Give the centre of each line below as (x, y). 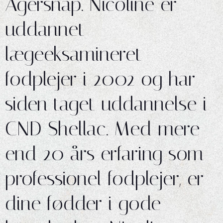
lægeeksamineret (73, 54)
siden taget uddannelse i (106, 104)
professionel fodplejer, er (104, 178)
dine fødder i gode (83, 203)
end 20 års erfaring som (104, 154)
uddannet (45, 29)
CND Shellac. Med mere (102, 129)
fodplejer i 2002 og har (100, 79)
